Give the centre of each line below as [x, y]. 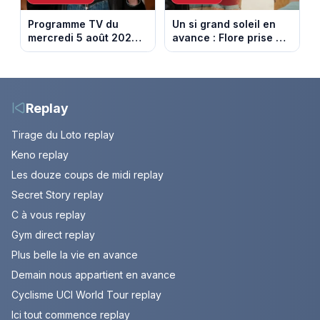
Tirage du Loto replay [63, 134]
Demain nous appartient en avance [94, 274]
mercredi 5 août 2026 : [86, 37]
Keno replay [40, 154]
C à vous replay [49, 214]
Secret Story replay [57, 194]
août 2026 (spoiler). [223, 64]
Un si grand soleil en [224, 24]
